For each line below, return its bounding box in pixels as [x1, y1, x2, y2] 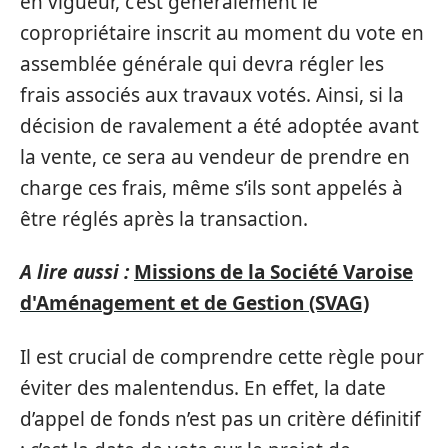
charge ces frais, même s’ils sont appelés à [20, 174, 403, 201]
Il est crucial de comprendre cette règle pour [20, 343, 424, 370]
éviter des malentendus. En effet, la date [20, 374, 386, 401]
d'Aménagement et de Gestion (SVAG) [20, 290, 369, 316]
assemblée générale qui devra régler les [20, 50, 384, 77]
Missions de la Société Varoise [134, 259, 413, 285]
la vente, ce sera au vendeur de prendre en [20, 143, 410, 170]
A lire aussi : [20, 259, 129, 285]
